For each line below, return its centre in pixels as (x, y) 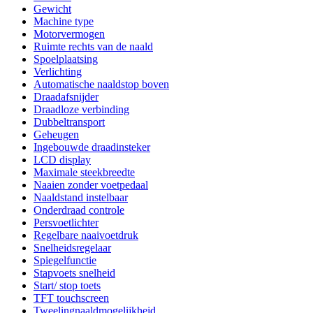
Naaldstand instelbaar (81, 198)
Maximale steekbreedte (84, 173)
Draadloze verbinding (81, 110)
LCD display (62, 160)
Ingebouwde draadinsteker (92, 147)
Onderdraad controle (79, 210)
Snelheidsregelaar (72, 248)
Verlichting (58, 72)
